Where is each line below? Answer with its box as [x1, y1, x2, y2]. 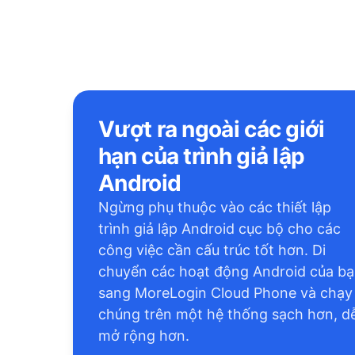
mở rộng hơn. [98, 327, 189, 344]
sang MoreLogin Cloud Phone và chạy [98, 284, 353, 301]
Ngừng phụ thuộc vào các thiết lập [98, 199, 331, 216]
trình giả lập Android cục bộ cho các [98, 220, 341, 237]
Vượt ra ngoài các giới [98, 116, 325, 143]
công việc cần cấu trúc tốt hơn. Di [98, 242, 326, 258]
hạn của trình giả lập [98, 143, 305, 170]
